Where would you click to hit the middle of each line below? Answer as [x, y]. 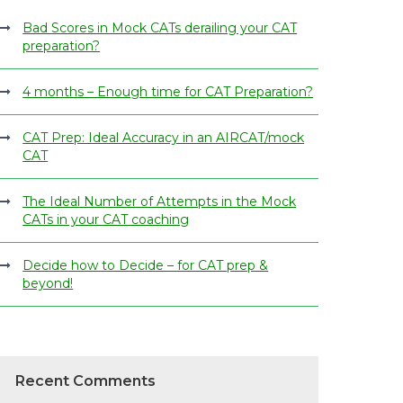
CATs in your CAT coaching [106, 219]
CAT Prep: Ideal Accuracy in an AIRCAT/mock [164, 138]
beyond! [48, 283]
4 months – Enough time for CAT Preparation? [168, 92]
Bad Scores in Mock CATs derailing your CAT [160, 28]
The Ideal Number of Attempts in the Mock [160, 201]
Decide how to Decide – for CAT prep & [146, 265]
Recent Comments [86, 381]
